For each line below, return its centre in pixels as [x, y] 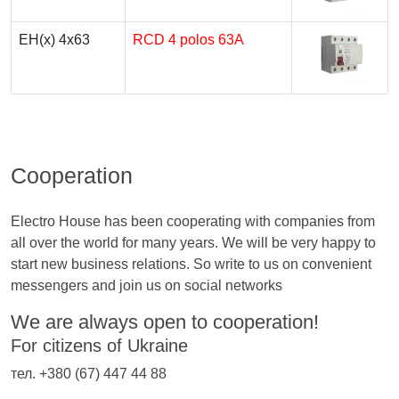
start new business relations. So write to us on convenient [191, 264]
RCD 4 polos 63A [188, 40]
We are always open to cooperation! [165, 322]
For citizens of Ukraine [99, 346]
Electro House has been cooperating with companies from [193, 221]
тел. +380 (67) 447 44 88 [89, 374]
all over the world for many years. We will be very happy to [193, 243]
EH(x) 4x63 [54, 40]
